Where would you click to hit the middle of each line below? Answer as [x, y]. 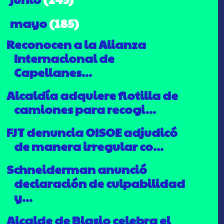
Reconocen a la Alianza [76, 44]
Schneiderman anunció [76, 169]
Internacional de [64, 58]
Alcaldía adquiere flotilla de [92, 95]
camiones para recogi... [85, 109]
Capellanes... [53, 72]
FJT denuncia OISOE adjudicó [92, 132]
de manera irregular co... [88, 146]
